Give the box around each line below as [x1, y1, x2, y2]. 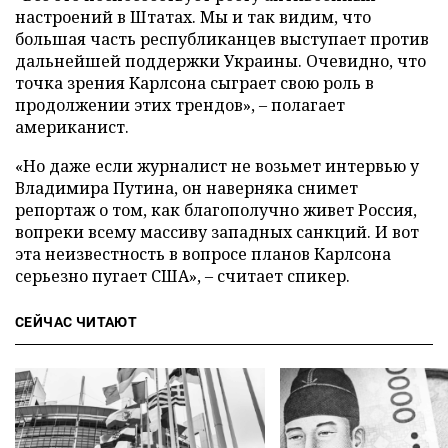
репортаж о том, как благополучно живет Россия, [15, 198, 417, 221]
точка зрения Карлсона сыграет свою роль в [15, 71, 374, 94]
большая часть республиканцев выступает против [15, 27, 429, 50]
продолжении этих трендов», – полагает [15, 93, 345, 116]
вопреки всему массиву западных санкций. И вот [15, 220, 419, 243]
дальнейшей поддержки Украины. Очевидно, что [15, 49, 426, 72]
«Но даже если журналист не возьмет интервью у [15, 154, 419, 177]
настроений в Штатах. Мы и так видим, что [15, 5, 371, 28]
